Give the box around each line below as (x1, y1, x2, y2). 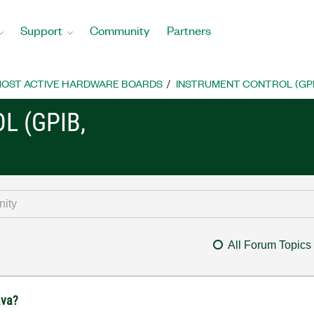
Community (90, 22, 150, 38)
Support (20, 22, 62, 38)
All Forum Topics (227, 239, 311, 251)
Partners (167, 22, 211, 38)
